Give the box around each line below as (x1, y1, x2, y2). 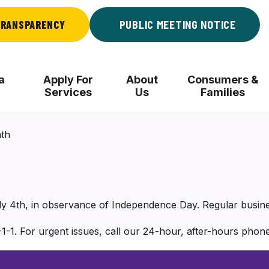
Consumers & (187, 73, 259, 86)
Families (201, 86, 246, 98)
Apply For (43, 73, 94, 86)
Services (44, 86, 92, 98)
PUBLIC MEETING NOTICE (119, 18, 236, 31)
